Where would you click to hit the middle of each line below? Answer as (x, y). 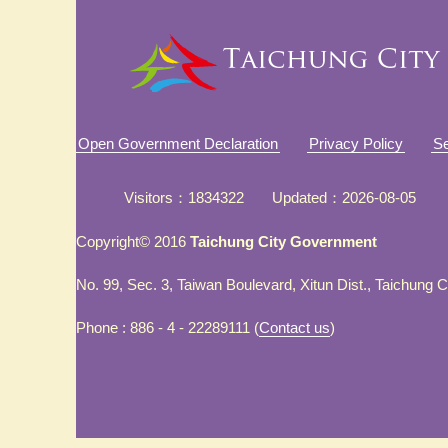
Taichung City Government (283, 241)
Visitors (148, 197)
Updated (299, 197)
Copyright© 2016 (133, 241)
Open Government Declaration (178, 143)
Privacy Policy (355, 143)
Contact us (294, 327)
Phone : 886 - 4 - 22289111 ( (167, 327)
